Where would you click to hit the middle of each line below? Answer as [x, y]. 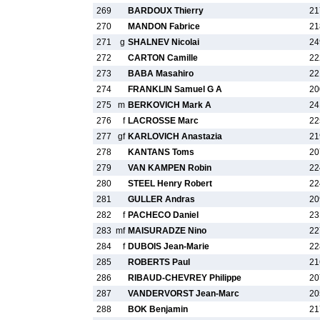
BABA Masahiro [161, 74]
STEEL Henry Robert [170, 184]
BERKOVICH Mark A [170, 105]
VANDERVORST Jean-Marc [184, 294]
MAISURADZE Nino [167, 231]
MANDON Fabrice [164, 26]
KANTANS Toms [161, 152]
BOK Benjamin [158, 309]
